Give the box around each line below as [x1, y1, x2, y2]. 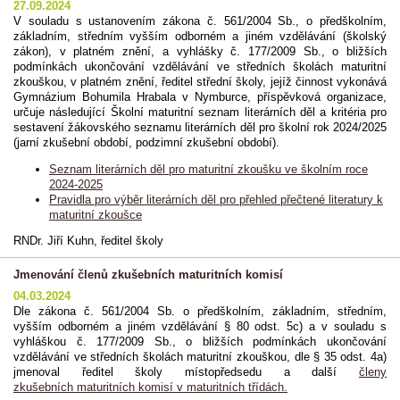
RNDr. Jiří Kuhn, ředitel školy [13, 234, 163, 248]
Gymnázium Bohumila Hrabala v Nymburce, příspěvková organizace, [13, 89, 387, 104]
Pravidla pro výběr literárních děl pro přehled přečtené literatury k [49, 192, 383, 206]
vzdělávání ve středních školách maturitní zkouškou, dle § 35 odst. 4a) [13, 349, 387, 363]
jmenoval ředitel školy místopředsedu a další [13, 364, 359, 379]
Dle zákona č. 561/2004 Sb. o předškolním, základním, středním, [13, 304, 387, 318]
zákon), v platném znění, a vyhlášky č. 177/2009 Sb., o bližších [13, 44, 387, 58]
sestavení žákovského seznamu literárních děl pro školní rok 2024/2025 [13, 120, 387, 134]
